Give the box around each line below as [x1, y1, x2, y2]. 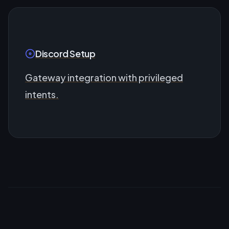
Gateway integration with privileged [25, 71, 183, 83]
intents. [25, 88, 59, 100]
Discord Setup [35, 47, 96, 59]
